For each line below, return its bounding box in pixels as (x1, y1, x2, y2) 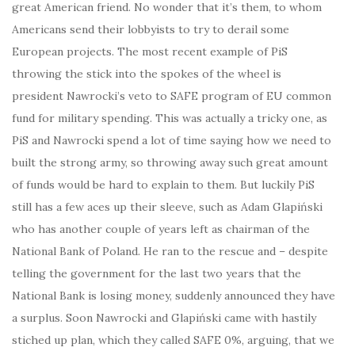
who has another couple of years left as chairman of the (12, 221, 310, 236)
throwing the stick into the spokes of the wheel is (12, 66, 281, 81)
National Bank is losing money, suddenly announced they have (12, 288, 335, 303)
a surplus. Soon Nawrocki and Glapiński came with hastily (12, 310, 316, 325)
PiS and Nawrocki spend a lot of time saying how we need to (12, 132, 331, 147)
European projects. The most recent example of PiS (12, 44, 288, 59)
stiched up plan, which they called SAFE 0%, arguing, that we (12, 332, 334, 347)
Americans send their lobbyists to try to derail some (12, 21, 289, 36)
